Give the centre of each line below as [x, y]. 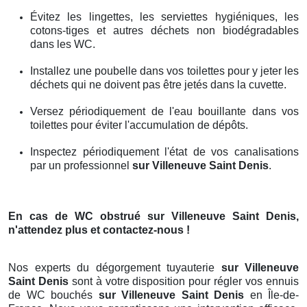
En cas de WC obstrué [78, 216]
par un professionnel [81, 165]
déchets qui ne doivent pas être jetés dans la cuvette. [158, 84]
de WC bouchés [53, 295]
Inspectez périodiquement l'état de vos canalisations [164, 151]
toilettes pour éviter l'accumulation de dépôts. [139, 125]
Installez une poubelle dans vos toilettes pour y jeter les [164, 71]
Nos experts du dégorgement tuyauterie [115, 267]
